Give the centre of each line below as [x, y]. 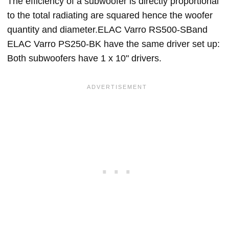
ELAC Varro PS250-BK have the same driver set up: [113, 44]
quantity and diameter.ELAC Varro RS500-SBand [107, 30]
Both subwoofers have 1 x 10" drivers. [84, 58]
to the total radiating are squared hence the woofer [110, 15]
